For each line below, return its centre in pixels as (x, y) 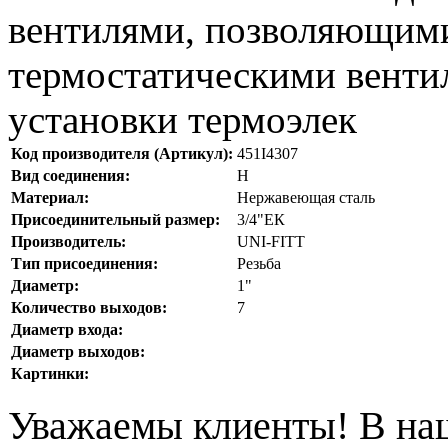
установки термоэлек (182, 119)
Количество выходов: (89, 307)
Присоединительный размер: (115, 219)
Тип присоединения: (84, 263)
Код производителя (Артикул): (122, 153)
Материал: (50, 197)
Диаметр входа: (67, 329)
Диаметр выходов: (78, 351)
